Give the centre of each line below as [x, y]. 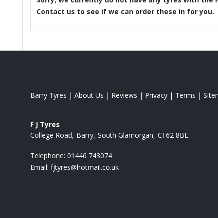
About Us [89, 95]
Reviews [124, 95]
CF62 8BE [173, 135]
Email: [40, 167]
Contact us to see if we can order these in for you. [125, 11]
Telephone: [49, 155]
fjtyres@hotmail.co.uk [85, 167]
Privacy [156, 95]
